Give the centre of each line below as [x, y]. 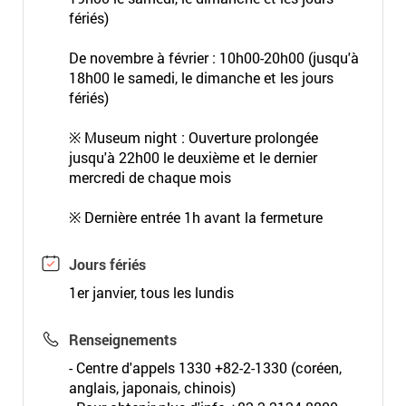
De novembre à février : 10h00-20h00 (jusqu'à [213, 58]
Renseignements [122, 339]
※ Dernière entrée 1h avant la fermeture [195, 217]
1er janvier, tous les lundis [151, 292]
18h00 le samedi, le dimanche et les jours [201, 77]
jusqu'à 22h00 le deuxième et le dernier [193, 157]
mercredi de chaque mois [150, 177]
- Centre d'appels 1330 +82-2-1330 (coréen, [205, 367]
